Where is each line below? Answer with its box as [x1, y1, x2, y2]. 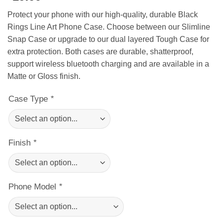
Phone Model [8, 181, 59, 191]
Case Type [8, 93, 50, 104]
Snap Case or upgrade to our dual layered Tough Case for [7, 35, 209, 43]
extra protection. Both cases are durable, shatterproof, [7, 47, 193, 56]
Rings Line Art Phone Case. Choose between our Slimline [7, 22, 210, 31]
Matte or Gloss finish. [7, 72, 80, 80]
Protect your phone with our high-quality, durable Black [7, 10, 198, 19]
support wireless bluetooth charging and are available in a [7, 59, 209, 68]
